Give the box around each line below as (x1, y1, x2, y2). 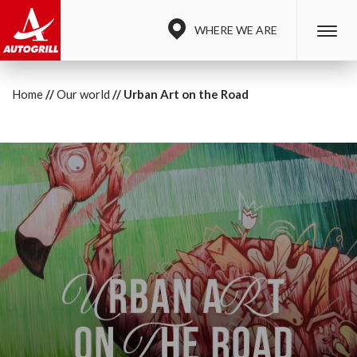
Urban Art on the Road (124, 87, 249, 101)
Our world (57, 87, 110, 101)
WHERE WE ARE (194, 23, 277, 37)
